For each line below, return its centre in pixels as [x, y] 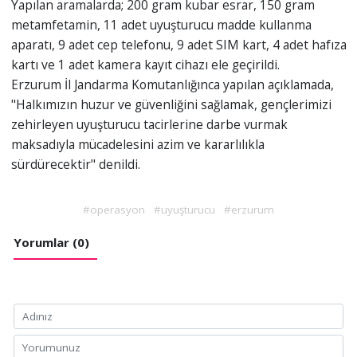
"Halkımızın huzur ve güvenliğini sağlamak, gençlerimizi [171, 105]
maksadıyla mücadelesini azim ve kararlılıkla [137, 145]
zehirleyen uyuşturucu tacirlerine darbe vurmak [149, 125]
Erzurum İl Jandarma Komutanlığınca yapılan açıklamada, [172, 85]
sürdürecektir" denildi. [75, 165]
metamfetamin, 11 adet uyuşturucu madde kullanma [161, 25]
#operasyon [114, 210]
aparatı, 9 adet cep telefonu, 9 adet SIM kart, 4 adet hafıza [178, 45]
